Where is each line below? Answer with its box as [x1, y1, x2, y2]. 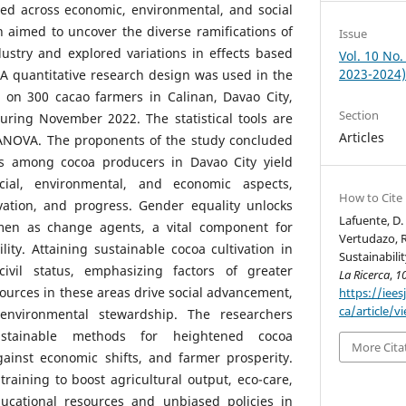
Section [339, 106, 380, 123]
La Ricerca [339, 266, 391, 283]
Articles [339, 128, 385, 146]
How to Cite [339, 188, 403, 206]
